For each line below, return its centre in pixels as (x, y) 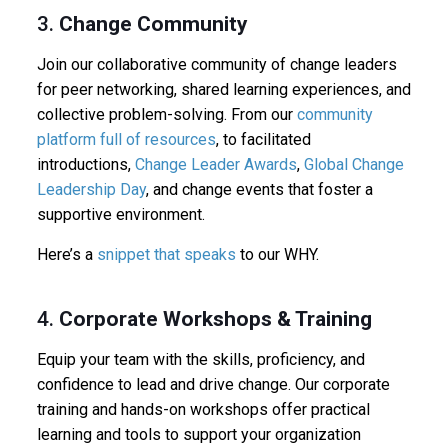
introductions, (85, 164)
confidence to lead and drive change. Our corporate (213, 384)
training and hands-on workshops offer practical (203, 409)
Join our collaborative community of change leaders (216, 64)
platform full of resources (126, 139)
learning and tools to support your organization (198, 434)
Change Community (153, 23)
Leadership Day (91, 189)
